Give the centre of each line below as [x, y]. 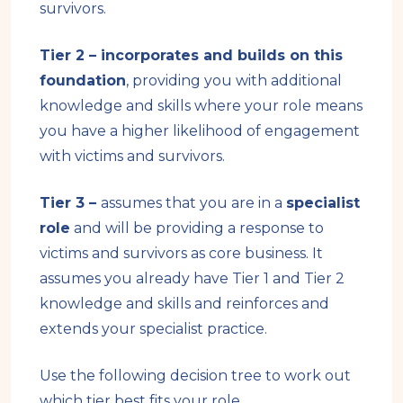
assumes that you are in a [193, 202]
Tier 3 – [70, 202]
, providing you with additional [234, 80]
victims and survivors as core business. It [181, 253]
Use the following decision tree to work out [195, 375]
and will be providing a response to [197, 228]
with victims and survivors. [134, 156]
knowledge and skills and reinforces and [184, 303]
